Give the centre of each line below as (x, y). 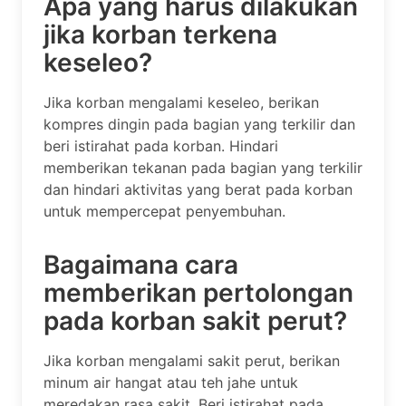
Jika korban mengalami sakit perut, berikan (192, 361)
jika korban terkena (160, 35)
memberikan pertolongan (198, 293)
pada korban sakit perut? (195, 321)
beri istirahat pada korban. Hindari (161, 146)
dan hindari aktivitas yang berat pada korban (198, 190)
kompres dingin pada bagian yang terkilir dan (199, 125)
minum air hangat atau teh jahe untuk (171, 383)
